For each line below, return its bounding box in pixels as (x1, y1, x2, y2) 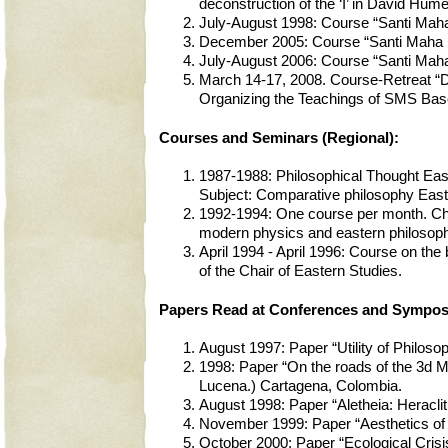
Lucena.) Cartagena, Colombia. (199, 378, 402, 395)
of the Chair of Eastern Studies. (199, 263, 402, 280)
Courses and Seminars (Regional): (159, 129, 399, 146)
